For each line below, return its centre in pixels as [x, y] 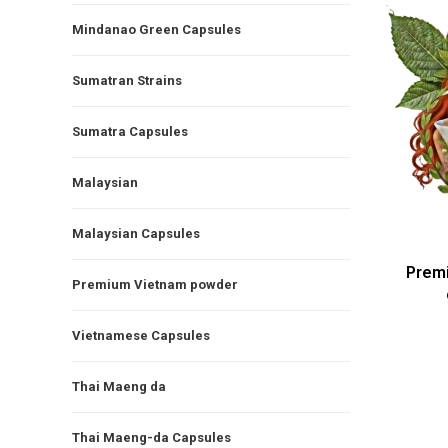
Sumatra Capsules [130, 131]
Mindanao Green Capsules [156, 29]
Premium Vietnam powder [155, 284]
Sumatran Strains [127, 80]
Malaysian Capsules [136, 233]
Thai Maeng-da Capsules [151, 437]
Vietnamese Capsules [141, 335]
